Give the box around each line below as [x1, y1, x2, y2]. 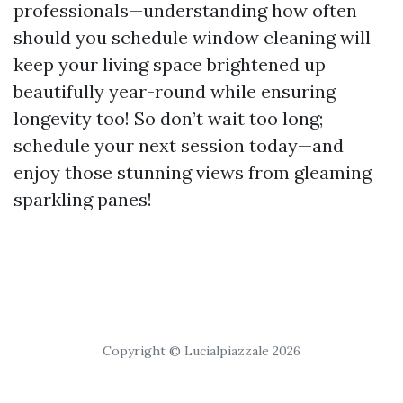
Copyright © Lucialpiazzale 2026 [103, 343, 300, 359]
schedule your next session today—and [13, 134, 344, 157]
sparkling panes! [13, 188, 152, 210]
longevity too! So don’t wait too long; [13, 107, 323, 130]
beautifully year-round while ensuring [13, 80, 336, 103]
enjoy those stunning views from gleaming [13, 161, 372, 184]
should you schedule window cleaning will [13, 26, 371, 49]
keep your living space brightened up [13, 53, 326, 76]
